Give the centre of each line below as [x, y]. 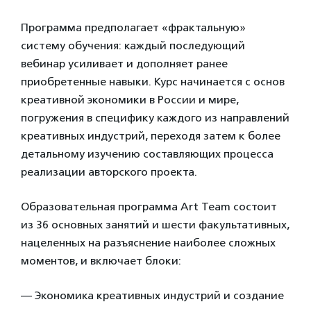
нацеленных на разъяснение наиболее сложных [148, 243]
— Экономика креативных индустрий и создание [152, 295]
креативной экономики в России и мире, [130, 100]
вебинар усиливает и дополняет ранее [124, 64]
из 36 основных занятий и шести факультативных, [155, 225]
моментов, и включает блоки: [101, 261]
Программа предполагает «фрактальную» [133, 27]
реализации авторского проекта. [109, 172]
